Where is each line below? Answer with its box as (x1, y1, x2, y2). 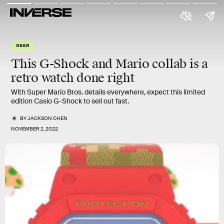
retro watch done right (11, 70, 134, 85)
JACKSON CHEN (27, 115, 68, 121)
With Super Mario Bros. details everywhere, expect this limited (11, 87, 205, 96)
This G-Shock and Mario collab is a (11, 56, 208, 71)
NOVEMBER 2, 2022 (11, 125, 58, 132)
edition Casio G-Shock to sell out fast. (11, 96, 129, 105)
